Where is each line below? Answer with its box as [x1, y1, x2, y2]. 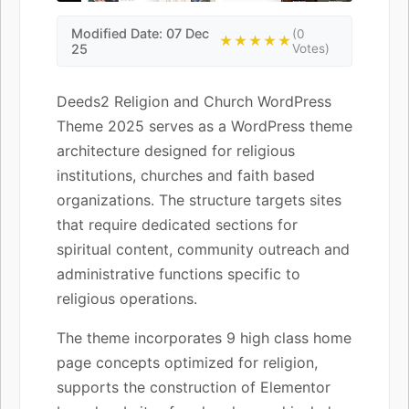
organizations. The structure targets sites [57, 190, 341, 209]
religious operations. [57, 288, 197, 308]
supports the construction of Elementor [57, 377, 330, 396]
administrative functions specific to [57, 264, 300, 283]
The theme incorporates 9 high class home [57, 328, 351, 347]
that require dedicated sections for [57, 215, 298, 234]
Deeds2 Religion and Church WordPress [57, 91, 331, 110]
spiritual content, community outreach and [57, 239, 350, 258]
